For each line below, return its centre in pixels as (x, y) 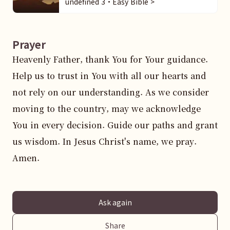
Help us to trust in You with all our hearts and (109, 76)
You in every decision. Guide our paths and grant (115, 125)
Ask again (115, 202)
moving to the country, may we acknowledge (107, 109)
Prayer (29, 44)
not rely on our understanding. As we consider (111, 92)
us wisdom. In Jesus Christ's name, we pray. (104, 141)
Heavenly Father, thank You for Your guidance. (110, 59)
